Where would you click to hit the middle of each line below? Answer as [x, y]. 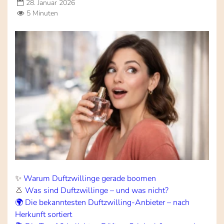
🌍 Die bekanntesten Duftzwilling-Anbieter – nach [102, 202]
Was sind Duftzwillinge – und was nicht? [97, 190]
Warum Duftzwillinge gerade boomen [90, 178]
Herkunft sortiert [43, 214]
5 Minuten [42, 13]
